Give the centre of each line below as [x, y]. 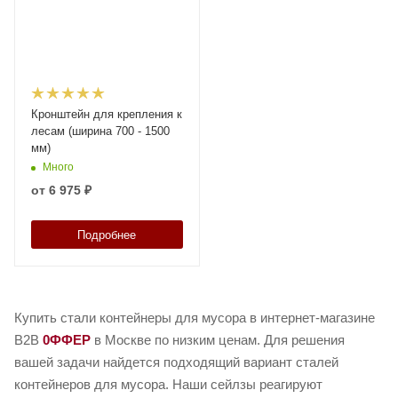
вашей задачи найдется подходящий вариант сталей [176, 362]
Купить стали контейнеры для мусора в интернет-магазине [195, 318]
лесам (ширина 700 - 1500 [100, 131]
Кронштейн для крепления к [107, 115]
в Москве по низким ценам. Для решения [218, 340]
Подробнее [107, 235]
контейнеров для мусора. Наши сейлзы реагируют [168, 385]
